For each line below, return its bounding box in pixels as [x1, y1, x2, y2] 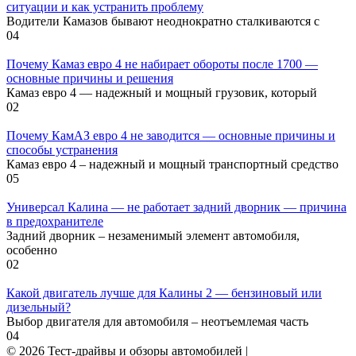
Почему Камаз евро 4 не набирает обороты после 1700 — [6, 56, 318, 71]
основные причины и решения [6, 71, 173, 85]
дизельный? [6, 300, 71, 314]
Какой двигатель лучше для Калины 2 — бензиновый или [6, 285, 322, 300]
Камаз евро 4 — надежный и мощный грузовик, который [6, 85, 317, 99]
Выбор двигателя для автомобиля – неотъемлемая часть [6, 314, 308, 328]
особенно [6, 242, 57, 257]
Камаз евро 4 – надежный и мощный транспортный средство [6, 157, 339, 171]
